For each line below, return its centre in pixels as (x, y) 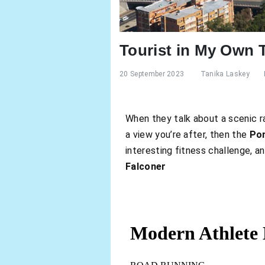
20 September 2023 (152, 74)
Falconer (147, 167)
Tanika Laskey (225, 74)
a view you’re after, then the (188, 135)
